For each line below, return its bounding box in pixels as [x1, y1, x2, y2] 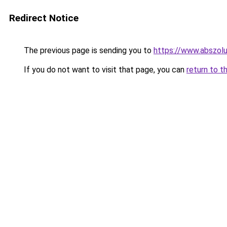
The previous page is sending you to [22, 46, 154, 55]
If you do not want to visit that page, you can [22, 65, 186, 74]
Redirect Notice [9, 12, 79, 24]
